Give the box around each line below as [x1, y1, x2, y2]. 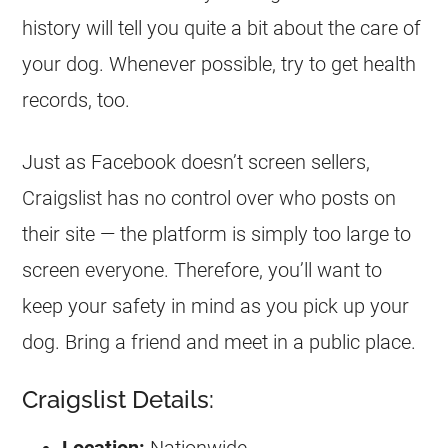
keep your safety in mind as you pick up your [22, 294, 410, 318]
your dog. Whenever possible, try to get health [22, 52, 417, 76]
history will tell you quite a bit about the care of [22, 16, 422, 40]
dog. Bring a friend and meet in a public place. [22, 330, 417, 354]
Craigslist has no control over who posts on [22, 186, 397, 210]
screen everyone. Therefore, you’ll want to [22, 258, 383, 282]
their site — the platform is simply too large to [22, 222, 412, 246]
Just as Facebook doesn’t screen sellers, [22, 150, 371, 174]
